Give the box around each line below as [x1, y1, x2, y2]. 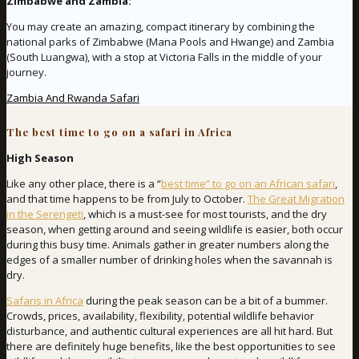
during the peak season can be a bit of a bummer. [83, 293, 328, 309]
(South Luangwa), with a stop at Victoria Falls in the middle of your [6, 50, 322, 65]
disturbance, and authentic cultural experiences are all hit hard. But [6, 324, 333, 339]
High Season [6, 151, 74, 166]
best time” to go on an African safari [161, 176, 335, 192]
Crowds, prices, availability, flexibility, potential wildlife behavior [6, 309, 314, 324]
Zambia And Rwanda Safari [6, 91, 139, 106]
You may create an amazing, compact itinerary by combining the [6, 19, 315, 34]
